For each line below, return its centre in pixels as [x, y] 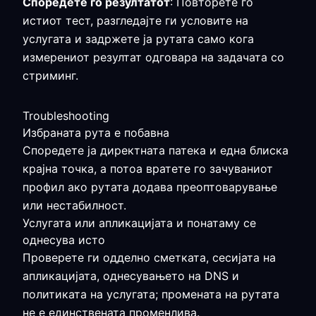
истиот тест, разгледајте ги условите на [135, 20]
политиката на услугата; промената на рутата [151, 294]
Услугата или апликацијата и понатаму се [139, 223]
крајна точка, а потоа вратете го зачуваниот [148, 169]
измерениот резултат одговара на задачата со [153, 57]
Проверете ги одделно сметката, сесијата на [149, 257]
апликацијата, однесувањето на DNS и [131, 276]
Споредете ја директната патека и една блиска [156, 150]
